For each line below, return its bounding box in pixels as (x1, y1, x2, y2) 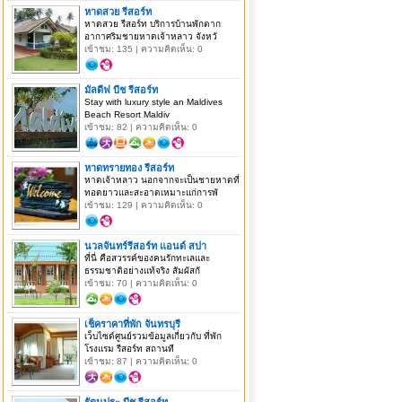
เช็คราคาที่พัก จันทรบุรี (83, 318, 180, 329)
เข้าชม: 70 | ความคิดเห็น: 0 (83, 277, 197, 288)
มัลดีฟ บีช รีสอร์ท (83, 83, 158, 95)
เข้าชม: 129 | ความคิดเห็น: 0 (83, 199, 203, 210)
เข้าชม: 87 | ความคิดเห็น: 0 (83, 355, 197, 366)
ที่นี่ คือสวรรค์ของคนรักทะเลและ (83, 252, 210, 263)
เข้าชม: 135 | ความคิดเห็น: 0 (83, 43, 203, 54)
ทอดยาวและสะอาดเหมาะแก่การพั (83, 187, 218, 197)
